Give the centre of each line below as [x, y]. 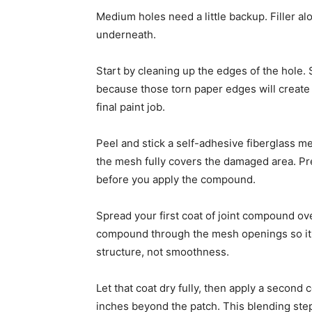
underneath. [126, 35]
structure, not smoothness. [163, 252]
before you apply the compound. [176, 180]
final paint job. [131, 107]
